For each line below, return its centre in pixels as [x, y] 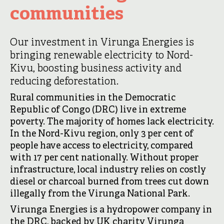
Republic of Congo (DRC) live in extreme [98, 110]
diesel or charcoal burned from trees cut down [109, 182]
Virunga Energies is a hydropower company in [111, 210]
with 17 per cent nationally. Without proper [104, 158]
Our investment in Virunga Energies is [102, 43]
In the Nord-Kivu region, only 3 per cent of [102, 134]
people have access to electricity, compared [101, 146]
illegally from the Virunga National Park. [100, 194]
